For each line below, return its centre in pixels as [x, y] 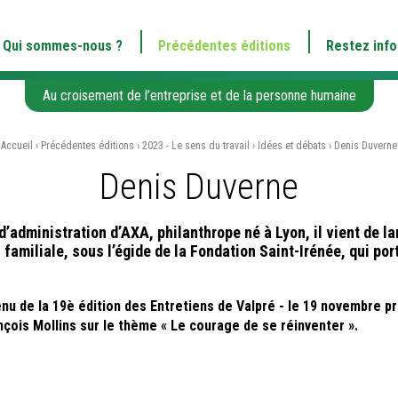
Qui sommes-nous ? [62, 46]
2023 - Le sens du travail [196, 146]
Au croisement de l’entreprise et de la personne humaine [199, 96]
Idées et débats [292, 146]
